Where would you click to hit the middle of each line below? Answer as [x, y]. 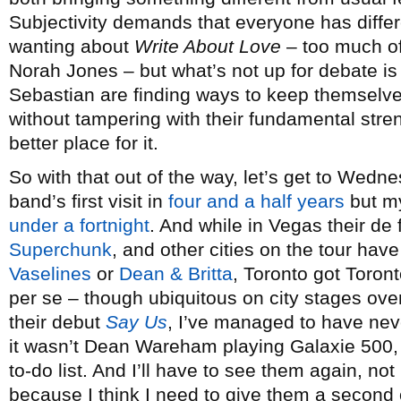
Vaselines [50, 273]
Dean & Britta [176, 273]
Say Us [137, 322]
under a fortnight [79, 225]
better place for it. [84, 143]
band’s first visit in [89, 201]
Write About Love [208, 46]
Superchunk [60, 249]
